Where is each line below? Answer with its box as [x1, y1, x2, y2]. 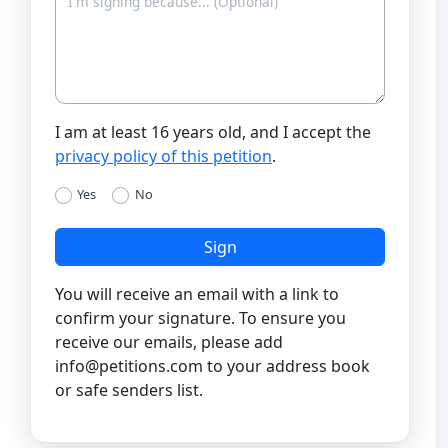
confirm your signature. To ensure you [55, 307, 346, 330]
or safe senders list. [55, 379, 203, 402]
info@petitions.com [55, 355, 203, 378]
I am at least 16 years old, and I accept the [55, 120, 371, 143]
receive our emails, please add [55, 331, 283, 354]
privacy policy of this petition [55, 144, 272, 167]
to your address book [203, 355, 370, 378]
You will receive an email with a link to [55, 283, 339, 306]
